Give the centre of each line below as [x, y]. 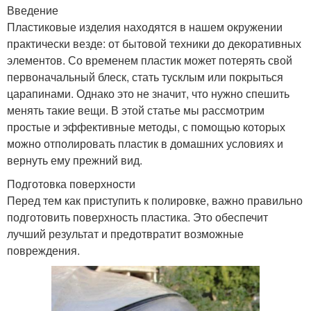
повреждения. [43, 250]
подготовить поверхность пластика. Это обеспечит [137, 217]
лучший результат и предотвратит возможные [125, 233]
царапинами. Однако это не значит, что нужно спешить [148, 93]
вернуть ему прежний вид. [75, 160]
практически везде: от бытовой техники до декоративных [154, 43]
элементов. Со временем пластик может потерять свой [150, 60]
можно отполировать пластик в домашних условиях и [145, 143]
